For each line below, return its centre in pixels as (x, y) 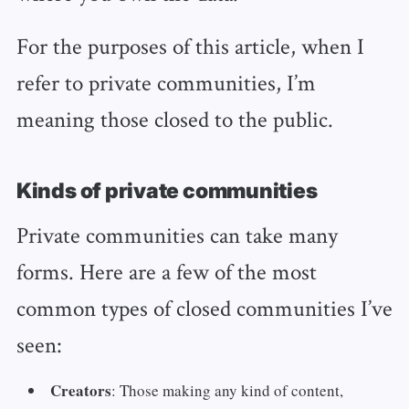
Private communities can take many (177, 234)
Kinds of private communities (167, 190)
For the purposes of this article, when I (190, 45)
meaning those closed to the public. (174, 118)
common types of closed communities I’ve (204, 307)
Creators (81, 390)
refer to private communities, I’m (166, 82)
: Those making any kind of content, (228, 390)
